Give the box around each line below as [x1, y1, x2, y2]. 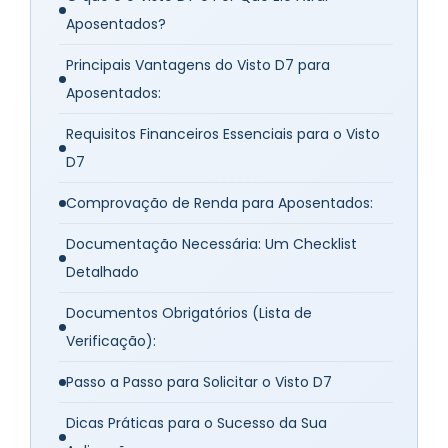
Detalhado [66, 262, 139, 283]
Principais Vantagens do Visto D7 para [66, 55, 330, 76]
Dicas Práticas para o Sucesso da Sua [66, 413, 327, 434]
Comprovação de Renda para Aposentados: [66, 193, 373, 214]
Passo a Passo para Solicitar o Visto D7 [66, 372, 332, 393]
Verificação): [66, 331, 156, 352]
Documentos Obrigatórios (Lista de [66, 303, 312, 324]
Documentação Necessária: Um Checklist [66, 234, 357, 255]
